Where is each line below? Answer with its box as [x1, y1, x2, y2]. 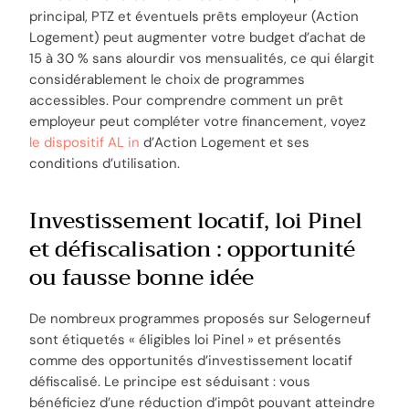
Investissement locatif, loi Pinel [29, 202, 363, 241]
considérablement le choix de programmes [29, 70, 306, 89]
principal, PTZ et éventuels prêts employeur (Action [29, 7, 360, 26]
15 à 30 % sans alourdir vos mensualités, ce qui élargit [29, 49, 375, 68]
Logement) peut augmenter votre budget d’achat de [29, 28, 367, 47]
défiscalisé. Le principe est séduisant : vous [29, 372, 311, 391]
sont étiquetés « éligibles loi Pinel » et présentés [29, 330, 342, 349]
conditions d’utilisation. [29, 154, 181, 173]
